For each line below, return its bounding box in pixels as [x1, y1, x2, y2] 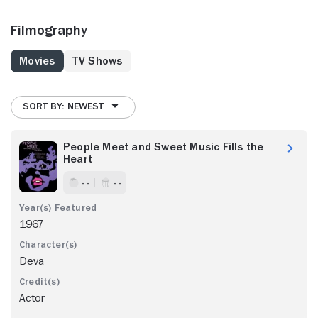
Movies [19, 55, 55, 67]
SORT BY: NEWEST [23, 101, 104, 111]
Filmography [11, 22, 87, 37]
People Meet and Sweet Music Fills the [63, 141, 264, 153]
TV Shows [72, 55, 123, 67]
